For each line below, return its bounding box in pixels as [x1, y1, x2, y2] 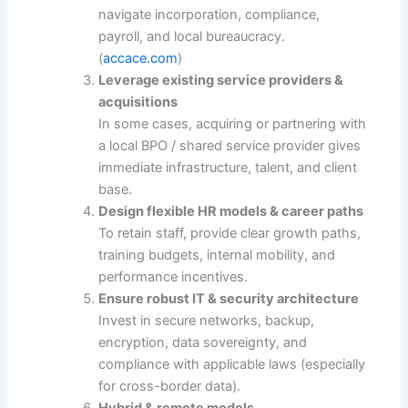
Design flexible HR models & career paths [98, 202, 364, 219]
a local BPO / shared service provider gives [98, 137, 362, 154]
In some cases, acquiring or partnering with [98, 115, 367, 132]
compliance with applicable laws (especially [98, 355, 366, 372]
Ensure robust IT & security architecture [98, 290, 360, 307]
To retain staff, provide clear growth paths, [98, 224, 362, 241]
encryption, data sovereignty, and [98, 333, 308, 351]
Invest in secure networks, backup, [98, 311, 315, 329]
